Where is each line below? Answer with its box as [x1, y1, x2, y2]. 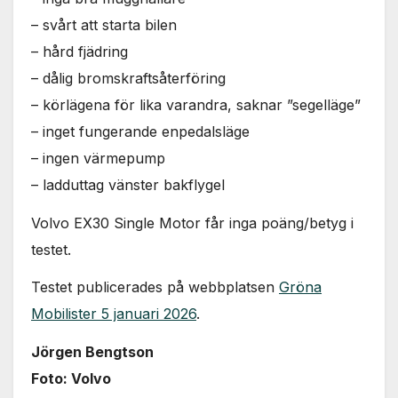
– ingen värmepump [31, 148, 165, 167]
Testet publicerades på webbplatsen [31, 278, 279, 297]
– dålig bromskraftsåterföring [31, 68, 226, 87]
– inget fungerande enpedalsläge [31, 122, 250, 140]
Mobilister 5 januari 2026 [31, 305, 196, 323]
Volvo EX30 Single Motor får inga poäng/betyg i [31, 213, 354, 232]
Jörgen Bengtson [31, 343, 154, 362]
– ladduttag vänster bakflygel [31, 175, 225, 194]
